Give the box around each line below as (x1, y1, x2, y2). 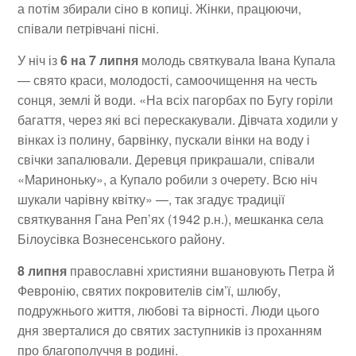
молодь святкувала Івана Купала (138, 50, 336, 69)
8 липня (17, 261, 68, 280)
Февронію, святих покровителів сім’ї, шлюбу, (17, 281, 281, 300)
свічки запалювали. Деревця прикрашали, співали (17, 149, 315, 168)
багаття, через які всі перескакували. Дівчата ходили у (17, 110, 339, 129)
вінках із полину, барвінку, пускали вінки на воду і (17, 130, 311, 149)
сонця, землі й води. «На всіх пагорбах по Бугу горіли (17, 90, 334, 109)
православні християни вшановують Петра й (67, 261, 335, 280)
